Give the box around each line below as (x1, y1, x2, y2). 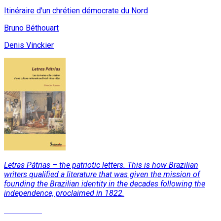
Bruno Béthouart (4, 23, 59, 33)
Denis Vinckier (4, 40, 54, 50)
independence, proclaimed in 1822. (4, 188, 124, 198)
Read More (4, 206, 42, 216)
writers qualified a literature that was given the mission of (4, 170, 200, 180)
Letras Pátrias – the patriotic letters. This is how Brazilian (4, 160, 198, 170)
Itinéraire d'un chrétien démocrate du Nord (4, 6, 148, 16)
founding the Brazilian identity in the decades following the (4, 179, 205, 189)
